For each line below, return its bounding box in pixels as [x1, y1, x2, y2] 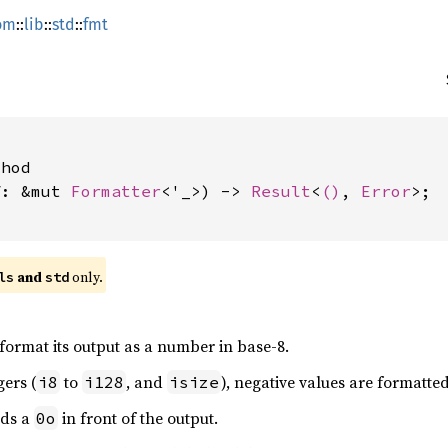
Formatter [71, 181, 161, 201]
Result [251, 181, 311, 201]
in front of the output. [58, 407, 218, 429]
